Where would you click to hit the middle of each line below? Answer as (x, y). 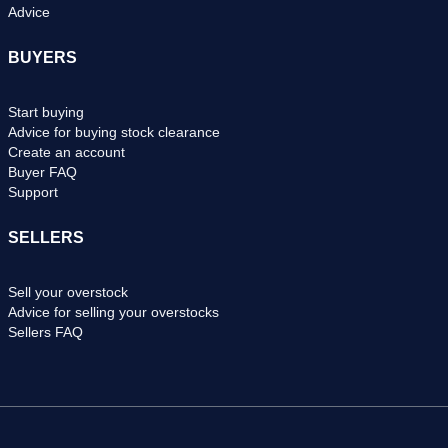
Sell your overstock (68, 292)
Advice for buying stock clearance (114, 132)
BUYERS (42, 58)
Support (33, 192)
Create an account (66, 152)
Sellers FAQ (45, 332)
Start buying (46, 112)
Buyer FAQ (42, 172)
